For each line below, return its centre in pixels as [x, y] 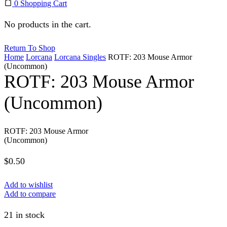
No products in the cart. [48, 25]
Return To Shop [30, 48]
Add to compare [30, 194]
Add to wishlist [28, 185]
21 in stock [24, 215]
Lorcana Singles [80, 57]
